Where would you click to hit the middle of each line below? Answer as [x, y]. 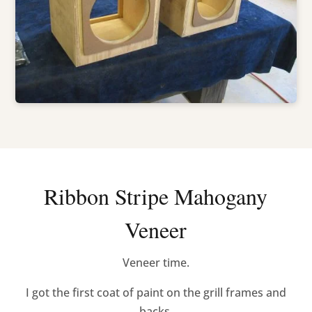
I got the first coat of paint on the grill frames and [156, 293]
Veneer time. [156, 263]
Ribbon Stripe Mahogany [156, 196]
